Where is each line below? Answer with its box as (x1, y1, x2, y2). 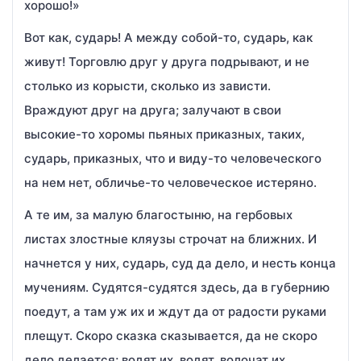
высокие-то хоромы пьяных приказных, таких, (24, 127, 305, 142)
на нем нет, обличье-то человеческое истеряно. (24, 175, 317, 190)
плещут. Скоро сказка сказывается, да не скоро (24, 328, 317, 343)
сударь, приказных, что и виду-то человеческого (24, 151, 322, 166)
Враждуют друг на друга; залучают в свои (24, 102, 281, 118)
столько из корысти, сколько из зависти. (24, 78, 271, 93)
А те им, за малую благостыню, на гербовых (24, 207, 293, 222)
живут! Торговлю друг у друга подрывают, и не (24, 54, 309, 69)
